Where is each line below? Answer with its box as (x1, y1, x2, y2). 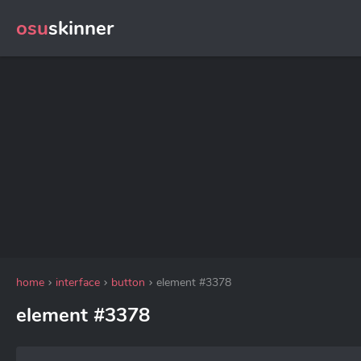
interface (56, 275, 100, 290)
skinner (48, 15, 114, 41)
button (111, 275, 145, 290)
